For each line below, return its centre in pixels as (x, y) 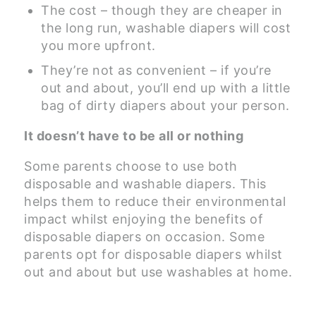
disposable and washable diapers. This (145, 184)
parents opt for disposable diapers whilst (153, 255)
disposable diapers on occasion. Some (144, 237)
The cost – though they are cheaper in (162, 11)
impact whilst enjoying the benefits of (144, 219)
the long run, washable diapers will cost (166, 28)
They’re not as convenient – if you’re (156, 71)
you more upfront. (98, 46)
